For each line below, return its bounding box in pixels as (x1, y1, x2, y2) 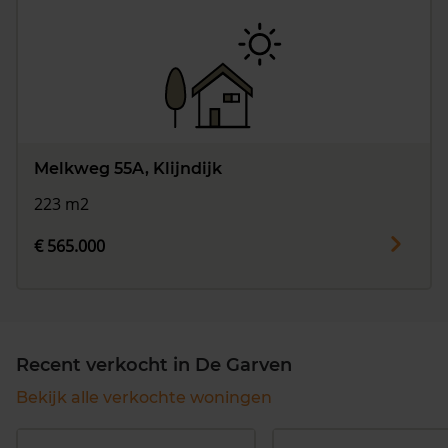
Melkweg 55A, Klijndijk (34, 158, 222, 178)
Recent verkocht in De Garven (16, 354, 292, 377)
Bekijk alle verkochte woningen (16, 388, 272, 408)
